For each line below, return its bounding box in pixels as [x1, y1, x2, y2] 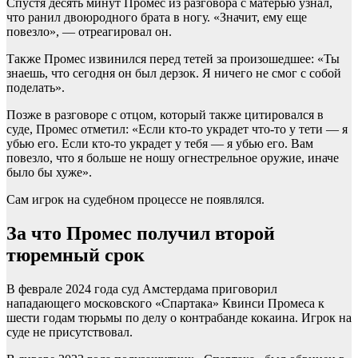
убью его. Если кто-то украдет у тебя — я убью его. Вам [6, 137, 313, 151]
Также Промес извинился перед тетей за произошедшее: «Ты [6, 52, 340, 66]
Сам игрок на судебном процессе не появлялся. [6, 193, 265, 207]
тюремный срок [6, 245, 145, 266]
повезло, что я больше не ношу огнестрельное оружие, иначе [6, 151, 339, 165]
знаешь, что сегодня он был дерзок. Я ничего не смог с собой [6, 66, 341, 81]
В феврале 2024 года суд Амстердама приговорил [6, 282, 277, 296]
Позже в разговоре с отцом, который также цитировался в [6, 108, 324, 122]
